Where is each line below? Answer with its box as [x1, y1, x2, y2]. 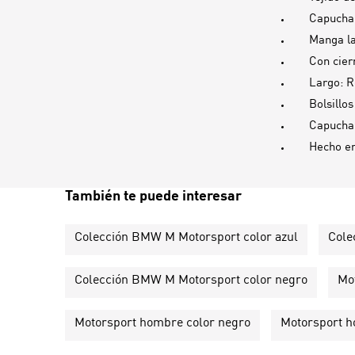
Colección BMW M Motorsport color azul [74, 231, 298, 244]
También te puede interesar [65, 189, 242, 204]
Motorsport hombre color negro [74, 316, 250, 330]
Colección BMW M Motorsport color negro [74, 273, 307, 287]
